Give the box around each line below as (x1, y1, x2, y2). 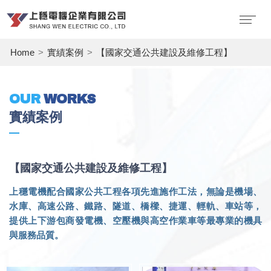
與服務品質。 (9, 230, 64, 240)
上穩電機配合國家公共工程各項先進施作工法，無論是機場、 (9, 186, 262, 197)
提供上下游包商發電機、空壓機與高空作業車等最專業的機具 (9, 215, 262, 226)
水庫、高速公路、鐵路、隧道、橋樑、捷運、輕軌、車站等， (9, 201, 262, 211)
